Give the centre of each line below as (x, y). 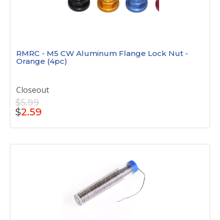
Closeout (33, 90)
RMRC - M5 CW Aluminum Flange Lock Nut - (102, 53)
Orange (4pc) (42, 61)
